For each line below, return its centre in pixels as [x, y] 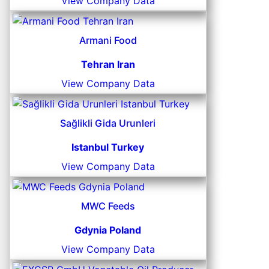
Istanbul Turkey [108, 147]
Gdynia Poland [108, 230]
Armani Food [108, 41]
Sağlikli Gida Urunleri [108, 123]
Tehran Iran [108, 65]
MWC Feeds [108, 206]
